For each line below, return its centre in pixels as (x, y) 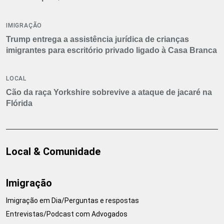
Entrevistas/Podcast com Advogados (67, 214)
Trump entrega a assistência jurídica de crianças (97, 39)
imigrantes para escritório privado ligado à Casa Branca (111, 50)
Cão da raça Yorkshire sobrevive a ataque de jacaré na (109, 92)
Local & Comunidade (53, 151)
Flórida (19, 103)
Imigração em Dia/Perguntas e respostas (72, 200)
